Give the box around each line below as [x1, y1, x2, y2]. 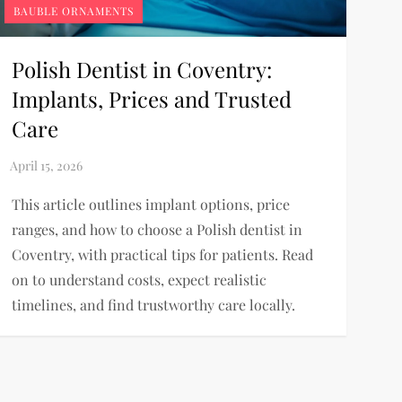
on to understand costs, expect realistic [11, 269, 267, 289]
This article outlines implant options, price [11, 194, 290, 214]
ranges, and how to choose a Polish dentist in [11, 219, 302, 239]
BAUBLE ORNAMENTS [13, 3, 134, 18]
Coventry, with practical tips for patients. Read [11, 244, 313, 264]
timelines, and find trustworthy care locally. [11, 294, 295, 314]
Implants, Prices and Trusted [11, 83, 292, 113]
